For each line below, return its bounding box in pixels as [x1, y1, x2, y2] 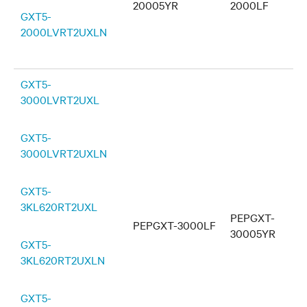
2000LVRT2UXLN [21, 24, 107, 39]
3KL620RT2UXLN [21, 252, 105, 267]
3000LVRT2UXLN [21, 145, 107, 160]
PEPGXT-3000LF [133, 217, 216, 232]
